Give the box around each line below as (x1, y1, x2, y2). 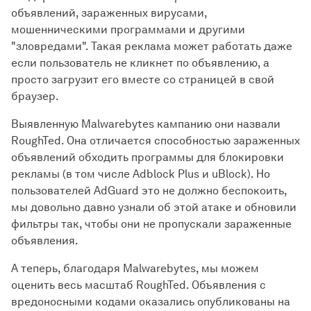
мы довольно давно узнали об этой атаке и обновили (11, 201, 296, 214)
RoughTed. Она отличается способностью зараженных (11, 134, 300, 147)
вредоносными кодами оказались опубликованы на (11, 295, 290, 308)
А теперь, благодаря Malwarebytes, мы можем (11, 262, 259, 275)
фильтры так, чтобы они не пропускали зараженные (11, 217, 292, 230)
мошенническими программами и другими (11, 23, 245, 36)
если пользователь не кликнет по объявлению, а (11, 56, 269, 69)
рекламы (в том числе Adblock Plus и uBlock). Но (11, 167, 270, 180)
